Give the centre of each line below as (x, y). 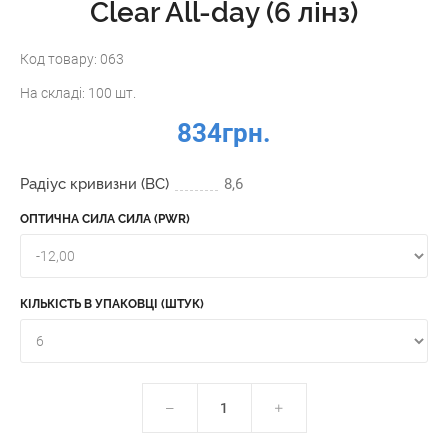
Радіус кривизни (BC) (94, 183)
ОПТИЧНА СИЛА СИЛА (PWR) (105, 218)
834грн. (224, 133)
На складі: (54, 93)
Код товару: (60, 59)
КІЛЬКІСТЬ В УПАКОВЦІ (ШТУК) (112, 303)
